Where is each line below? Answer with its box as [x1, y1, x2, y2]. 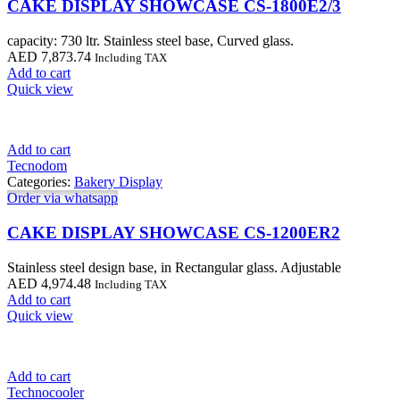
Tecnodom [7, 158, 67, 174]
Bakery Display [74, 174, 162, 190]
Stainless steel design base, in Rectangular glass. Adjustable [7, 259, 341, 275]
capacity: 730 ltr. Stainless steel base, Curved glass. [7, 33, 294, 49]
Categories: [7, 174, 74, 190]
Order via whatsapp [7, 190, 118, 206]
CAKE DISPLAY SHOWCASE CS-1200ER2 [7, 222, 340, 242]
